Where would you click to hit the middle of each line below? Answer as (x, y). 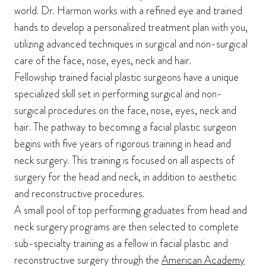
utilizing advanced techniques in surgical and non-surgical (131, 44)
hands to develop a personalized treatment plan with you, (131, 28)
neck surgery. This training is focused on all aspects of (124, 161)
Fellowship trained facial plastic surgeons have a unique (126, 77)
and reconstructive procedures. (79, 194)
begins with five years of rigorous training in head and (123, 144)
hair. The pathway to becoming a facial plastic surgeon (125, 127)
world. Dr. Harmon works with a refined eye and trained (128, 11)
